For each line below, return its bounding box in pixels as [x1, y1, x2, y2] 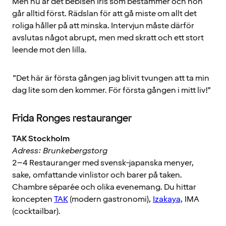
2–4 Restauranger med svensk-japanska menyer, [12, 157, 194, 168]
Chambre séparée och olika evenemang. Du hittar [12, 181, 196, 193]
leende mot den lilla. [12, 44, 87, 55]
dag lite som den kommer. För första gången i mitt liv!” [12, 84, 211, 96]
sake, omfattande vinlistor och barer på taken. [12, 169, 182, 181]
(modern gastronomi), [68, 193, 153, 205]
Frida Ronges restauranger [12, 111, 132, 126]
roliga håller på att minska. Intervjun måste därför [12, 20, 194, 31]
